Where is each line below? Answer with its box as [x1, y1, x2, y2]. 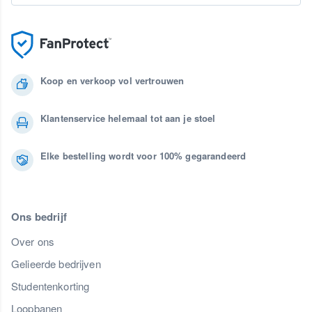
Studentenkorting [11, 279, 90, 294]
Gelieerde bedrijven [11, 256, 101, 272]
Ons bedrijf [11, 209, 67, 225]
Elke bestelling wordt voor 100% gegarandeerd [40, 149, 247, 163]
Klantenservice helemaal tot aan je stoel [40, 111, 216, 125]
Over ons [11, 234, 55, 249]
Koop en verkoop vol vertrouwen [40, 74, 185, 88]
